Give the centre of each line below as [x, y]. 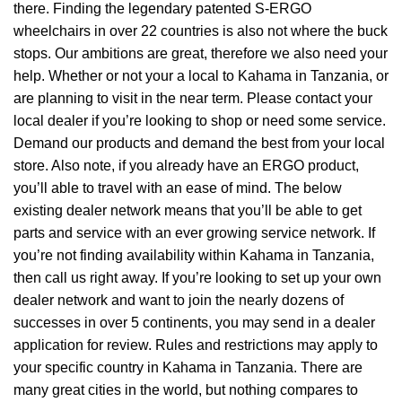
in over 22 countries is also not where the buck [239, 31]
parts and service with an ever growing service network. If [194, 232]
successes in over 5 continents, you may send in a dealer [194, 322]
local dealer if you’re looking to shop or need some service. [200, 120]
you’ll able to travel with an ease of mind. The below [178, 188]
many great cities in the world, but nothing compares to [186, 389]
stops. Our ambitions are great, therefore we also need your [201, 53]
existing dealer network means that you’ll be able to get [188, 210]
